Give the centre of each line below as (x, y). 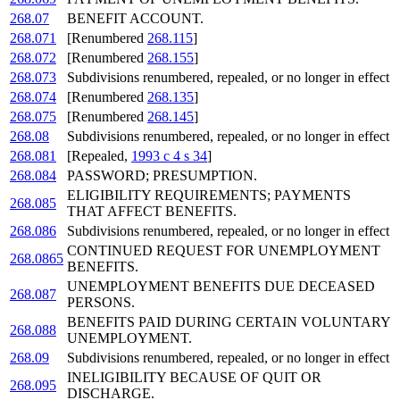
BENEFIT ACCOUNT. (135, 19)
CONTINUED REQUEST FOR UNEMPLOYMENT (224, 251)
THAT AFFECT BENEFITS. (152, 212)
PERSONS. (101, 303)
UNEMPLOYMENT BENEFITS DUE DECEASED (221, 287)
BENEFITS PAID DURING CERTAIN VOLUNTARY (229, 322)
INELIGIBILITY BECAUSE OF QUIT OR (194, 378)
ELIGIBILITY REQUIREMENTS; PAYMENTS (209, 196)
